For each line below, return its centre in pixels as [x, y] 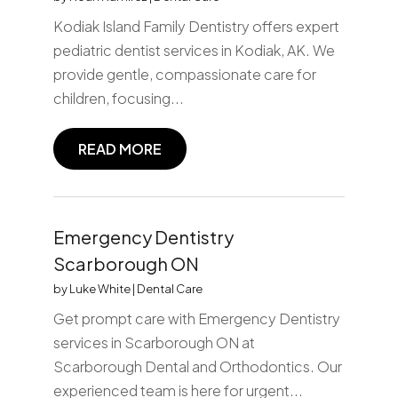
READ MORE [119, 148]
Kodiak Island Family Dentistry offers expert [196, 26]
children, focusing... [118, 98]
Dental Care [169, 288]
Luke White [99, 288]
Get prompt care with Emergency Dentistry [196, 318]
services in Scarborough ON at [154, 342]
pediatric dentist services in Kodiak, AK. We [194, 50]
